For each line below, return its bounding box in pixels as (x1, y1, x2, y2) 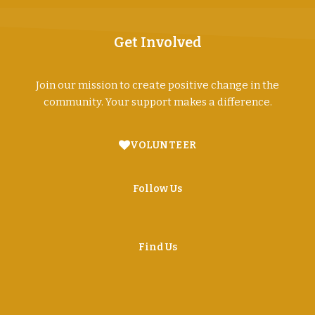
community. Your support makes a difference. (43, 95, 272, 108)
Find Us (138, 240, 177, 253)
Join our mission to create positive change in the (36, 78, 279, 91)
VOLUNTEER (130, 139, 197, 151)
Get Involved (113, 33, 202, 51)
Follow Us (133, 182, 182, 195)
